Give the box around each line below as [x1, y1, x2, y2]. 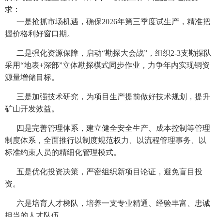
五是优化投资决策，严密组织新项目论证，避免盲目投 [16, 168, 202, 176]
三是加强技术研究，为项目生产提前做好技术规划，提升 [16, 93, 210, 101]
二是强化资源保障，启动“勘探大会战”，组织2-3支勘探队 [16, 49, 212, 58]
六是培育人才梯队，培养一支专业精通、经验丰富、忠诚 [16, 199, 210, 208]
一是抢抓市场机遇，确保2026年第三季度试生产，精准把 [16, 17, 210, 26]
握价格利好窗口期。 [4, 30, 75, 38]
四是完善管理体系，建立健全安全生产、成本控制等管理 [16, 124, 210, 133]
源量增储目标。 [4, 73, 59, 82]
